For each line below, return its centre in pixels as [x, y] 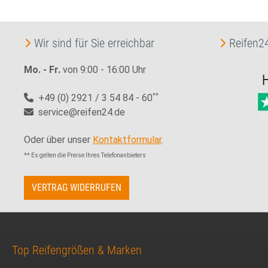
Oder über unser [58, 139]
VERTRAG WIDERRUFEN [77, 187]
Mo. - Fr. [42, 70]
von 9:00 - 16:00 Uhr [103, 70]
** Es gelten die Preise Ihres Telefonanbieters [85, 155]
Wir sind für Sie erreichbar [94, 43]
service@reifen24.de [79, 112]
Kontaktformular [127, 139]
